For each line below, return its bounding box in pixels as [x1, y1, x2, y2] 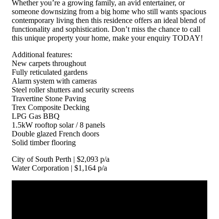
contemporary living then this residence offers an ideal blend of [12, 16, 205, 24]
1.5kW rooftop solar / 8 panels [12, 120, 105, 129]
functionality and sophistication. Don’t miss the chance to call [12, 24, 200, 33]
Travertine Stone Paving [12, 94, 86, 103]
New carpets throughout [12, 59, 86, 67]
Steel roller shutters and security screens [12, 85, 134, 94]
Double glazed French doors [12, 129, 99, 138]
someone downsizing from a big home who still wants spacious [12, 7, 206, 16]
